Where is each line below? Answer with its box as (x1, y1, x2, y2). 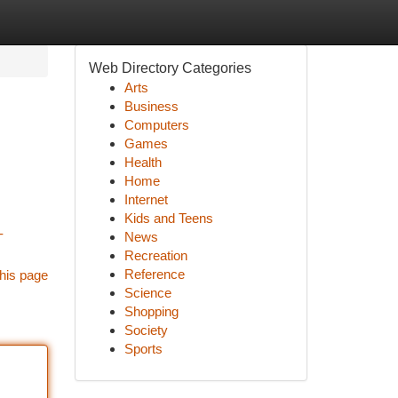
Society (123, 322, 168, 338)
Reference (123, 267, 185, 282)
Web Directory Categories (88, 60, 251, 76)
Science (123, 285, 171, 300)
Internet (123, 192, 168, 207)
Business (123, 99, 179, 114)
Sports (123, 341, 163, 356)
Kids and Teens (123, 211, 213, 226)
